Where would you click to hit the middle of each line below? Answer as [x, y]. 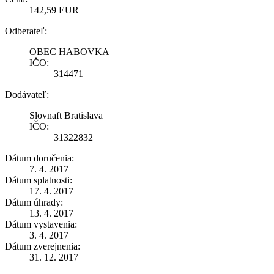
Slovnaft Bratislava [66, 115]
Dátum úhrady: [34, 202]
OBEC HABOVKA [69, 51]
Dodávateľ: [27, 94]
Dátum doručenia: [39, 158]
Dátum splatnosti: [39, 180]
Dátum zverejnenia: [43, 246]
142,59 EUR [54, 10]
